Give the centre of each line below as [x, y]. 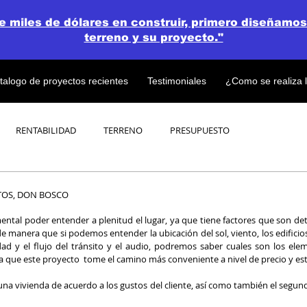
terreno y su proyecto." [153, 37]
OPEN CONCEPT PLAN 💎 [144, 185]
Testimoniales [176, 81]
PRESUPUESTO [200, 130]
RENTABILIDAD [46, 130]
